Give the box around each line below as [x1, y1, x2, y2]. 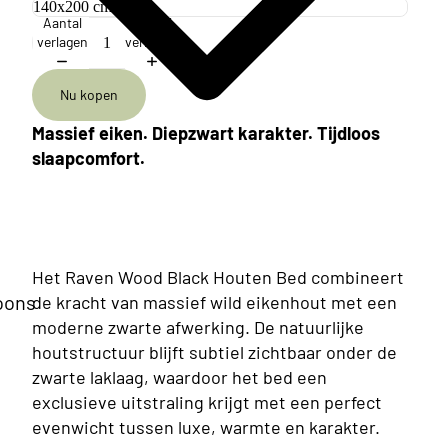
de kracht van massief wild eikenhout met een [32, 290, 397, 313]
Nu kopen [60, 86, 118, 104]
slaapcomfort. [32, 146, 145, 169]
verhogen [125, 33, 182, 51]
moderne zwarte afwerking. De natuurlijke [32, 315, 364, 338]
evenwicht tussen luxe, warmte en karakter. [32, 415, 380, 438]
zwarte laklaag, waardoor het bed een [32, 365, 327, 388]
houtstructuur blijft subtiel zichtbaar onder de [32, 340, 397, 363]
